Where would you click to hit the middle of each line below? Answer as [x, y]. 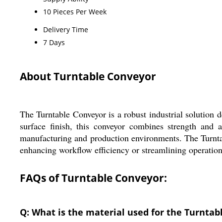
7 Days [54, 42]
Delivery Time [66, 29]
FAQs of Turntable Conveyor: [93, 178]
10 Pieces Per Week [75, 11]
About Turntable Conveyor [88, 76]
